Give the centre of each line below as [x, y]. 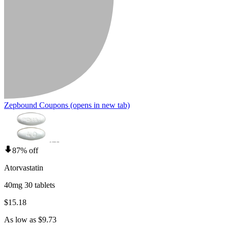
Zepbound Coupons [36, 105]
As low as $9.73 [30, 219]
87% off [25, 150]
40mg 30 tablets [30, 185]
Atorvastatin [24, 167]
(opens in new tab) [99, 105]
